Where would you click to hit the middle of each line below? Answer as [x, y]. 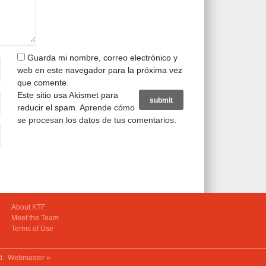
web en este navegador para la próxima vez [100, 70]
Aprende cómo [107, 107]
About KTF [28, 207]
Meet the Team [35, 218]
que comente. [43, 83]
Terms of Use [32, 229]
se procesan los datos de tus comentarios [96, 120]
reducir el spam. [48, 107]
